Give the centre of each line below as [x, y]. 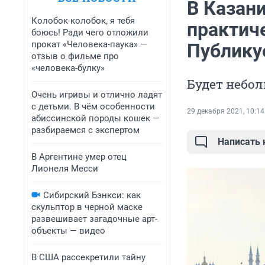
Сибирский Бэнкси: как [92, 195]
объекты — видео [68, 231]
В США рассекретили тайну [88, 257]
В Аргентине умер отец [79, 157]
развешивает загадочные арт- [94, 219]
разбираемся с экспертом [85, 130]
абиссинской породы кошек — [96, 118]
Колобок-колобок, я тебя [83, 21]
